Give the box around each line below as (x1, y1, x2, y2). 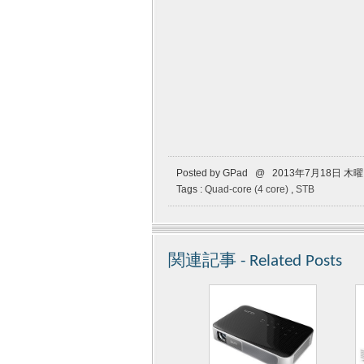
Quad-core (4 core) (205, 184, 288, 195)
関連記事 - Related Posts (168, 253, 342, 270)
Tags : (176, 184, 205, 195)
